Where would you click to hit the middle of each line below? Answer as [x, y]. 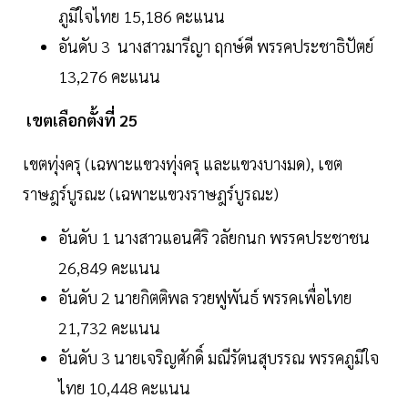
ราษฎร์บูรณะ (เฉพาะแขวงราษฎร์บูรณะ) [151, 194]
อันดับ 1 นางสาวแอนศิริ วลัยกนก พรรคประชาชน [214, 238]
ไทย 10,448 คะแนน [124, 388]
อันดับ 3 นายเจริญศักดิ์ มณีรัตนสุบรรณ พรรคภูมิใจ [219, 358]
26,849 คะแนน [109, 268]
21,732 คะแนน [109, 328]
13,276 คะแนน [109, 76]
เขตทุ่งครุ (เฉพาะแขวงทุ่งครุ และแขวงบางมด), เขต [183, 164]
